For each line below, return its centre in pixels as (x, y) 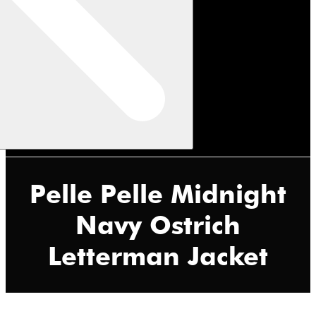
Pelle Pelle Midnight (158, 194)
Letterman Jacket (158, 256)
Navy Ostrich (158, 225)
